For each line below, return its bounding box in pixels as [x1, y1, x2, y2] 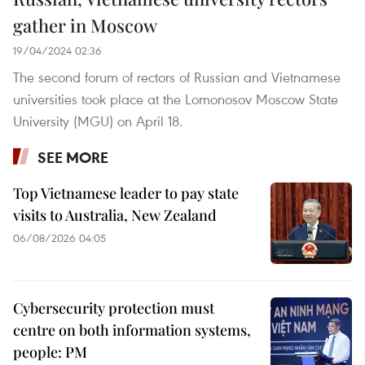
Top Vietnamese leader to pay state [13, 182, 239, 203]
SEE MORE [37, 147, 108, 167]
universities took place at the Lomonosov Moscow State [13, 89, 338, 108]
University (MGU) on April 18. [13, 111, 182, 130]
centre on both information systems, [13, 319, 251, 340]
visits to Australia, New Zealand [13, 204, 217, 225]
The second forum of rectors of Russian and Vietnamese [13, 67, 341, 86]
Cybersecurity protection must [13, 297, 214, 318]
